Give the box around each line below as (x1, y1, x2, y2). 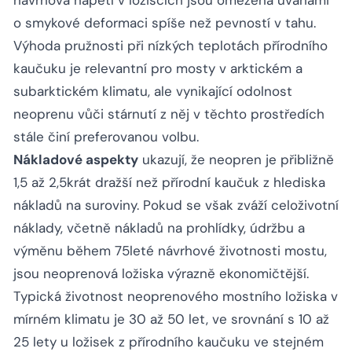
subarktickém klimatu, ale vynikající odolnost (13, 82, 292, 101)
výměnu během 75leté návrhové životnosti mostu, (13, 242, 327, 260)
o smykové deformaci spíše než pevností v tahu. (13, 14, 316, 32)
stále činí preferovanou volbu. (13, 128, 199, 146)
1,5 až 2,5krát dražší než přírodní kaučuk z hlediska (13, 174, 325, 192)
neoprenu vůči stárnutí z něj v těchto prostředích (13, 105, 324, 123)
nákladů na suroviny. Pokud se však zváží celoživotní (13, 196, 339, 214)
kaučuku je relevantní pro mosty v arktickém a (13, 60, 302, 78)
